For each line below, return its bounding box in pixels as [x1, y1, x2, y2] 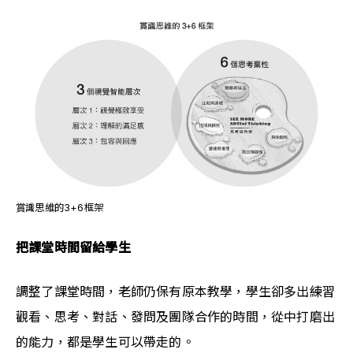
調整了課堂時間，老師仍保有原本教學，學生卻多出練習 [16, 283, 336, 299]
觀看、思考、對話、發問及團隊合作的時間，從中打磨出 [16, 308, 336, 325]
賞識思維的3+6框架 [16, 201, 103, 214]
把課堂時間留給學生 [16, 239, 131, 255]
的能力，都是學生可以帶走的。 [16, 333, 195, 350]
